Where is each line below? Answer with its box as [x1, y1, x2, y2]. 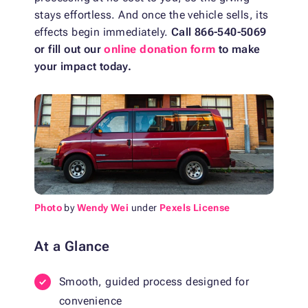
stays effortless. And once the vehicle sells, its [34, 8, 269, 22]
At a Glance [34, 238, 110, 255]
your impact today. [34, 60, 132, 74]
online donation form [104, 43, 216, 56]
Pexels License [159, 202, 230, 214]
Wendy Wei [76, 202, 129, 214]
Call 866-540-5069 [170, 25, 267, 39]
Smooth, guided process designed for [59, 275, 249, 289]
